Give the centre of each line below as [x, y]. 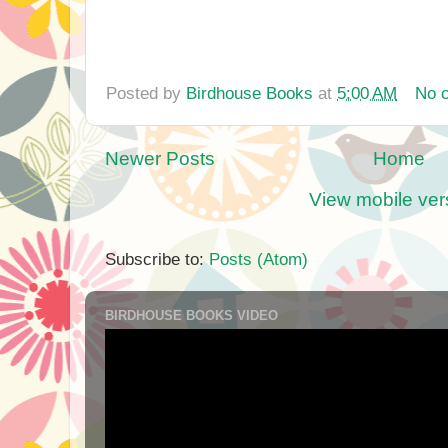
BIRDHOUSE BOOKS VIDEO [191, 315]
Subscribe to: [157, 259]
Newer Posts [160, 159]
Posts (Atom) [258, 259]
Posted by [146, 92]
